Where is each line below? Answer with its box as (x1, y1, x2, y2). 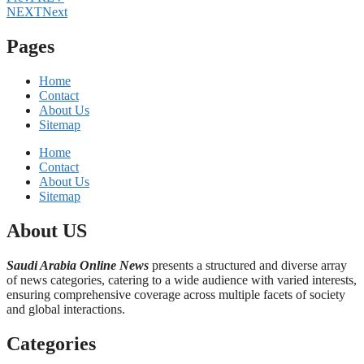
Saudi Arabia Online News (6, 258, 149, 273)
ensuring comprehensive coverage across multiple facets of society (6, 288, 345, 302)
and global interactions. (6, 302, 125, 317)
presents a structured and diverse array (149, 258, 347, 273)
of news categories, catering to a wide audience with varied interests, (6, 273, 357, 288)
